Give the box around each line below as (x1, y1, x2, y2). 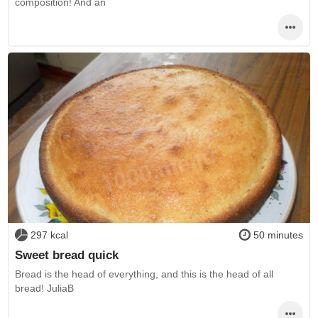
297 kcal (30, 229, 68, 241)
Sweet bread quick (14, 248, 119, 261)
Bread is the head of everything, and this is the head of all (14, 268, 273, 280)
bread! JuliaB (14, 283, 74, 295)
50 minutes (253, 229, 304, 241)
